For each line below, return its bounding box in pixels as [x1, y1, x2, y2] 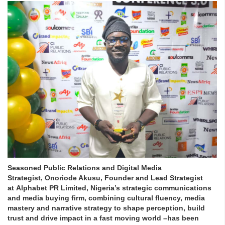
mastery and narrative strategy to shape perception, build [8, 204, 205, 212]
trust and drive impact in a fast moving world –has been [8, 214, 199, 222]
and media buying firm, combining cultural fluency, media [8, 194, 205, 202]
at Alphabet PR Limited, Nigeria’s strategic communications [8, 184, 211, 192]
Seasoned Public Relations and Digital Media [8, 164, 162, 172]
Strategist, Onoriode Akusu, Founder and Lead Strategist [8, 174, 203, 182]
